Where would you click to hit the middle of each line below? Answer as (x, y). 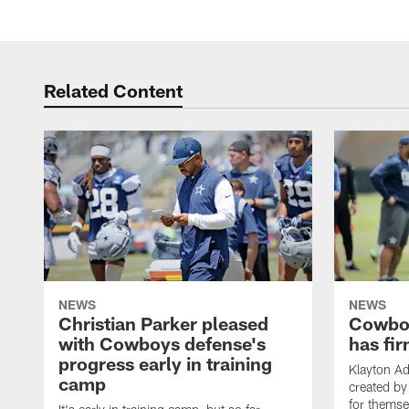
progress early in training (165, 364)
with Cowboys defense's (162, 344)
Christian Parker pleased (163, 324)
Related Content (113, 90)
